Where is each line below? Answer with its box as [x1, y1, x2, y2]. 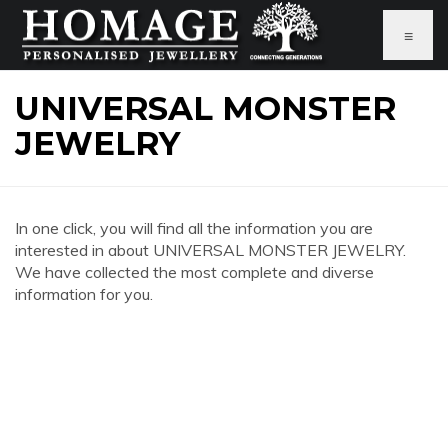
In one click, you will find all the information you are [15, 218, 373, 238]
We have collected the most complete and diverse [15, 262, 374, 282]
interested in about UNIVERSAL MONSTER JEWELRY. [15, 240, 406, 260]
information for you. [15, 284, 153, 304]
